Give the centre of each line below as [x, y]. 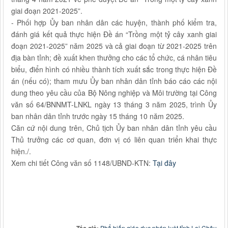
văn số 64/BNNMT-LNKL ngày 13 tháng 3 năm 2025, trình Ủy [114, 105]
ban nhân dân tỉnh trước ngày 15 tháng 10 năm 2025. [98, 116]
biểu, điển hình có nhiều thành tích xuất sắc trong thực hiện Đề [114, 69]
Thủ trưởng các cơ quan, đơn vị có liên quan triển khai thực [114, 140]
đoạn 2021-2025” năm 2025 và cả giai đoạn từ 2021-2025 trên [114, 46]
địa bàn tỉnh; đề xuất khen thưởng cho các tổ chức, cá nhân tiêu [114, 58]
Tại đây [164, 163]
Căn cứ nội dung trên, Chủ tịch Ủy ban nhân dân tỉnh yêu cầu [114, 128]
